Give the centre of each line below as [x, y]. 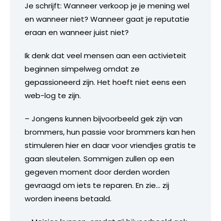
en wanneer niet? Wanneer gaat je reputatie [107, 19]
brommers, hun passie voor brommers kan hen [110, 132]
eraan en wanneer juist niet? [77, 32]
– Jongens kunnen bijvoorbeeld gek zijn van [104, 118]
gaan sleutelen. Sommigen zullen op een [99, 158]
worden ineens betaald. [68, 198]
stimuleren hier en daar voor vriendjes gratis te [110, 145]
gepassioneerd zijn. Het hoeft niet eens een [105, 82]
